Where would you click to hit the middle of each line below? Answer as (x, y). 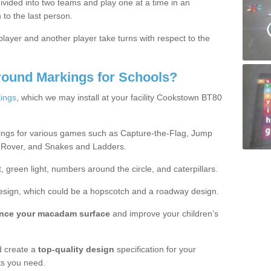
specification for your (155, 249)
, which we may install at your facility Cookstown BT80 (119, 97)
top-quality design (76, 249)
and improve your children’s (164, 213)
